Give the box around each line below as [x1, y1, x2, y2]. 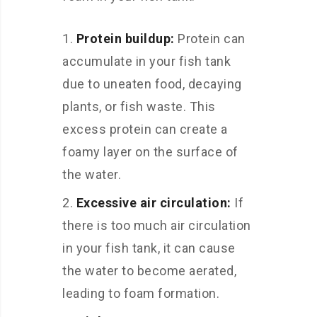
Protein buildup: [76, 31, 175, 46]
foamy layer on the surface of [62, 144, 238, 159]
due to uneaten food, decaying [62, 76, 242, 91]
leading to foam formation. [62, 286, 219, 301]
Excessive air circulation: [76, 195, 231, 210]
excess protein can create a [62, 122, 228, 137]
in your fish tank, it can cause [62, 241, 236, 255]
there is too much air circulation [62, 218, 251, 233]
